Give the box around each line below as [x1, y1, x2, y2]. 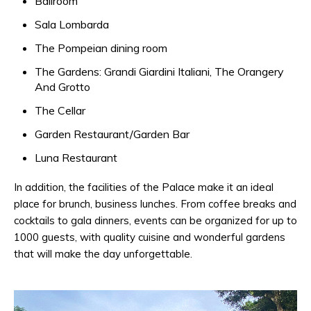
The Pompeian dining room [35, 41, 167, 55]
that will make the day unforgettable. [14, 247, 192, 260]
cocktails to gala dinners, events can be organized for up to [14, 214, 297, 227]
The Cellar [35, 103, 85, 117]
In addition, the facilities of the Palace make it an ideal [14, 180, 274, 194]
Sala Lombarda [35, 17, 109, 31]
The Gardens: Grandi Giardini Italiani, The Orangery [35, 65, 284, 78]
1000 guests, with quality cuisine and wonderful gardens [14, 230, 285, 244]
